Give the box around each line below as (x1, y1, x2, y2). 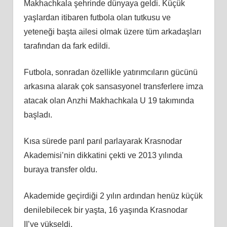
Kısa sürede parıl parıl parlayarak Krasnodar (23, 136, 182, 145)
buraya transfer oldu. (23, 165, 97, 174)
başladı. (23, 110, 52, 119)
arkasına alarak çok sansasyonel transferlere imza (23, 82, 203, 91)
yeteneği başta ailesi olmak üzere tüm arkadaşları (23, 27, 201, 36)
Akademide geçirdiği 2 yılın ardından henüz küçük (23, 191, 203, 200)
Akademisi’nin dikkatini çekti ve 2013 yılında (23, 150, 182, 160)
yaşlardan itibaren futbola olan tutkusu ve (23, 13, 171, 22)
